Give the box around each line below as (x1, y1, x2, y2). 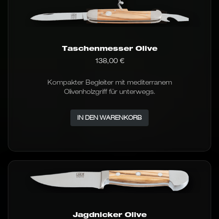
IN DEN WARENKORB (77, 114, 142, 122)
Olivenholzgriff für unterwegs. (64, 88, 155, 96)
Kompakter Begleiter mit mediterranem (47, 78, 172, 87)
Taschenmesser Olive (62, 44, 157, 53)
